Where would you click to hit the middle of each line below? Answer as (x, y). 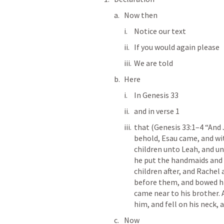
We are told (153, 63)
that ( (144, 127)
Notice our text (160, 31)
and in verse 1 (157, 111)
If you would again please (177, 47)
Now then (141, 15)
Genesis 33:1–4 (179, 127)
